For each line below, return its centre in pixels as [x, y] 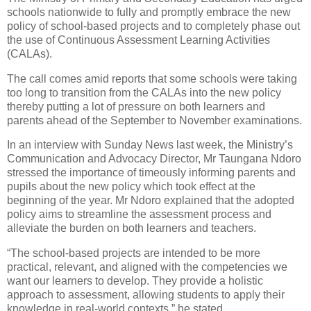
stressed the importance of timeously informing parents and [151, 173]
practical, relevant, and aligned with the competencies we [147, 267]
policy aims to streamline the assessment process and [139, 215]
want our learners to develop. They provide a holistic [135, 281]
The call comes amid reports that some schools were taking [152, 78]
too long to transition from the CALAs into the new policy [144, 92]
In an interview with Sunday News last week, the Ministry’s [150, 145]
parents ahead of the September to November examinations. [154, 120]
